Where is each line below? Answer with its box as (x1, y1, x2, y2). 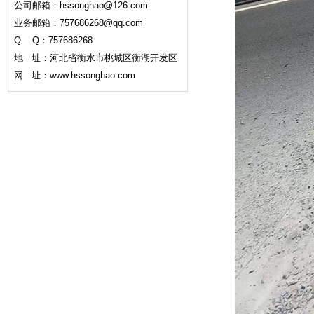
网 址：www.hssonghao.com (14, 70, 135, 81)
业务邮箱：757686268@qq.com (14, 18, 143, 28)
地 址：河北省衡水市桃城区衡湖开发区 (14, 53, 177, 63)
